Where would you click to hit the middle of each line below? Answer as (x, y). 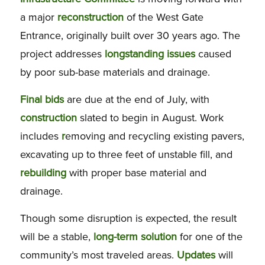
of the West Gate (163, 17)
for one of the (209, 237)
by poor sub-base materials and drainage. (115, 72)
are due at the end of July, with (136, 99)
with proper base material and (136, 172)
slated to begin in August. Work (150, 117)
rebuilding (43, 172)
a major (38, 17)
